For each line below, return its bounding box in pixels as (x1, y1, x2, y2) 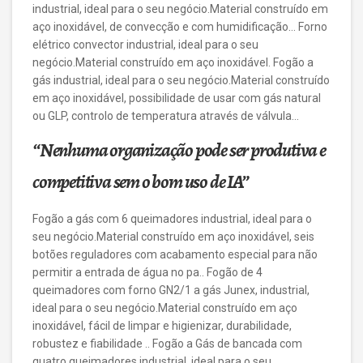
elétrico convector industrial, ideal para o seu (32, 38, 258, 51)
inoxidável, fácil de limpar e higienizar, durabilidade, (32, 319, 292, 332)
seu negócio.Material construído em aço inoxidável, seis (32, 230, 314, 243)
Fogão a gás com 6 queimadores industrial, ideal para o (32, 212, 312, 225)
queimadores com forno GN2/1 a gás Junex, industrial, (32, 284, 310, 297)
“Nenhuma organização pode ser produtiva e (32, 137, 326, 163)
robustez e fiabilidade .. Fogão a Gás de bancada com (32, 337, 302, 350)
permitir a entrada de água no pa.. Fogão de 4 (32, 266, 263, 279)
